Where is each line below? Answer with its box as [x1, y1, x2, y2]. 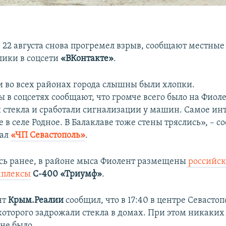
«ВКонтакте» [61, 53, 114, 64]
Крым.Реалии [8, 195, 66, 205]
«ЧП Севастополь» [11, 130, 86, 140]
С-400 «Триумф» [33, 169, 102, 179]
